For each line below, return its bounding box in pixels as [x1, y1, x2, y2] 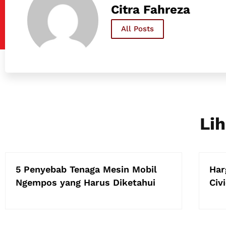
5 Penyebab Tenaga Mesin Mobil [16, 163, 157, 175]
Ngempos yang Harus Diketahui [16, 177, 155, 188]
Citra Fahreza [110, 2, 190, 17]
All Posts [121, 24, 154, 33]
